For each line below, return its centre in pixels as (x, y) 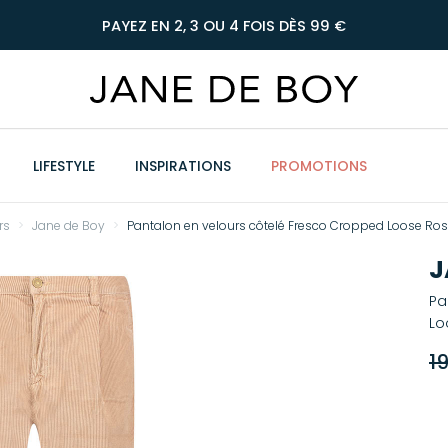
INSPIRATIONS (183, 166)
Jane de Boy (68, 225)
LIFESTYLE (64, 166)
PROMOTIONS (319, 166)
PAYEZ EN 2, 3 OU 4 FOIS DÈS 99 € (224, 26)
